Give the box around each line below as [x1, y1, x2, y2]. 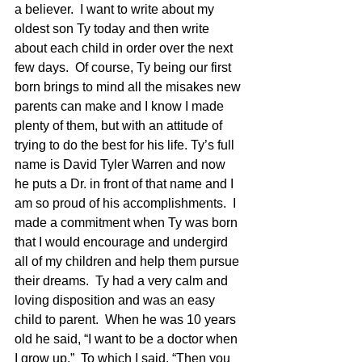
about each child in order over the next [15, 40, 236, 55]
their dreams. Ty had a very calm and [15, 273, 231, 288]
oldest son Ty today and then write [15, 21, 213, 36]
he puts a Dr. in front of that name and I [15, 176, 237, 191]
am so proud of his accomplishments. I [15, 196, 239, 210]
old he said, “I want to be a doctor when [15, 331, 241, 346]
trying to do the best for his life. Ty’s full [15, 137, 238, 152]
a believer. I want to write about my [15, 2, 217, 16]
